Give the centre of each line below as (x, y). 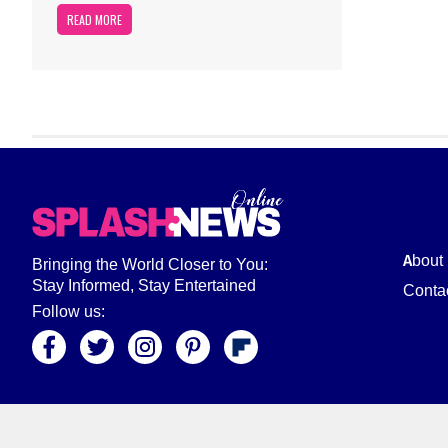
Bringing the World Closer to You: (150, 264)
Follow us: (68, 311)
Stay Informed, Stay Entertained (144, 285)
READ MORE (94, 19)
